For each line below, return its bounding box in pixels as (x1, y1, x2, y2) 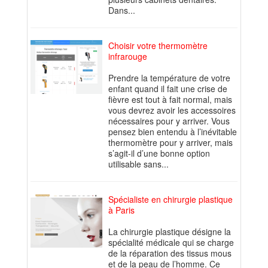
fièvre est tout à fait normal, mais (108, 93, 232, 106)
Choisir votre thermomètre (108, 39, 208, 52)
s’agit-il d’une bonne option (108, 147, 210, 160)
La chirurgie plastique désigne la (108, 226, 231, 238)
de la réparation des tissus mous (108, 247, 232, 260)
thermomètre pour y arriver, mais (108, 136, 233, 149)
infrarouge (108, 50, 147, 63)
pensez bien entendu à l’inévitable (108, 126, 237, 138)
